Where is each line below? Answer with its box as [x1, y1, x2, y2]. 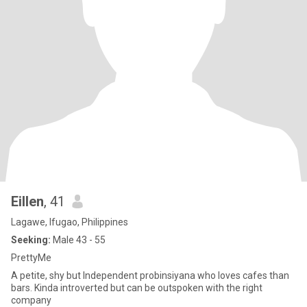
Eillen [11, 193, 44, 210]
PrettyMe [11, 252, 51, 263]
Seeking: [11, 234, 51, 245]
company [11, 295, 51, 306]
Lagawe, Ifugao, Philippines [11, 217, 128, 228]
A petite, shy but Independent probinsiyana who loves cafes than [11, 270, 289, 281]
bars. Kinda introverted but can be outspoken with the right [11, 282, 262, 293]
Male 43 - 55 [51, 234, 106, 245]
